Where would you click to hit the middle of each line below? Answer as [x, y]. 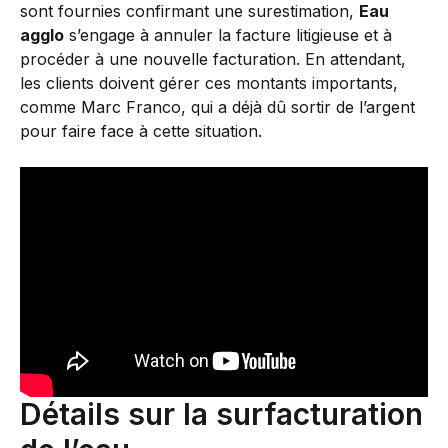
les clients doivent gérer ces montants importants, [209, 82]
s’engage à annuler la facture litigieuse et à [228, 34]
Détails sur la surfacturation [221, 414]
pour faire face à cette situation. [141, 130]
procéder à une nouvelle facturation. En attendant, [213, 58]
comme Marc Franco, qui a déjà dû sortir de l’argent [217, 106]
